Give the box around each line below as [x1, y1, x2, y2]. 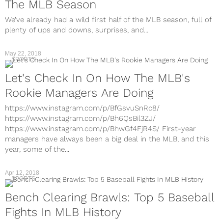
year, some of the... [5, 145, 69, 154]
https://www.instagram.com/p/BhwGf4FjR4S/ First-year [5, 124, 196, 133]
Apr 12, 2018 [5, 169, 39, 176]
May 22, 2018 [5, 50, 41, 57]
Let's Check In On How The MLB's [5, 71, 190, 85]
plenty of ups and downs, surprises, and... [5, 26, 148, 34]
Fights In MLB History [5, 205, 121, 219]
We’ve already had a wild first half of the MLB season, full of [5, 15, 211, 24]
